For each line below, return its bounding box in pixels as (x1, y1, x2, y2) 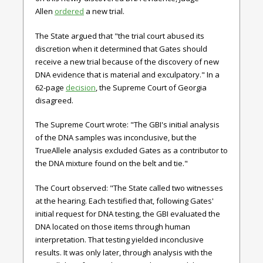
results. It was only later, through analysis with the (35, 247, 213, 258)
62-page (35, 82, 66, 93)
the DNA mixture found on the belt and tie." (35, 158, 188, 168)
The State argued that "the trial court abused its (35, 30, 204, 41)
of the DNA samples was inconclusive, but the (35, 132, 197, 143)
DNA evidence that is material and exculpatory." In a (35, 69, 220, 80)
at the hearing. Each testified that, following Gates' (35, 195, 214, 206)
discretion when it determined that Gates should (35, 43, 207, 54)
